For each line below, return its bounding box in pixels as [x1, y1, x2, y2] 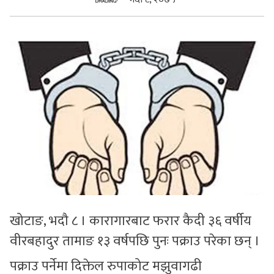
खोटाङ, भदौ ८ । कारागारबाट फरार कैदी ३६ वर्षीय [10, 209, 251, 232]
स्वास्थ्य [7, 42, 34, 59]
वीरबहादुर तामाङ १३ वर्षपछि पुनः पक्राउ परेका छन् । [10, 229, 260, 253]
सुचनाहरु [7, 13, 40, 31]
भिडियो [7, 70, 31, 87]
